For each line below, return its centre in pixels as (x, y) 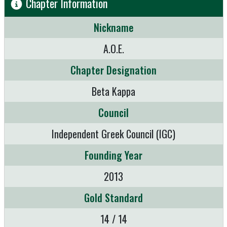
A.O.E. (113, 49)
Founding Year (113, 155)
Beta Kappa (113, 91)
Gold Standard (113, 198)
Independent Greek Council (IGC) (113, 134)
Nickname (113, 28)
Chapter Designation (113, 70)
